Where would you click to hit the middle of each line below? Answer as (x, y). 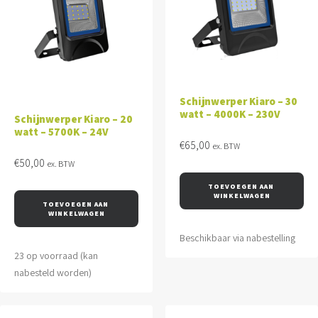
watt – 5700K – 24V (61, 132)
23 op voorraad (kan (56, 256)
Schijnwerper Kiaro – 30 (232, 102)
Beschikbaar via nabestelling (237, 238)
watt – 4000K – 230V (230, 114)
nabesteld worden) (53, 273)
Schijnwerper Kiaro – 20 (67, 119)
